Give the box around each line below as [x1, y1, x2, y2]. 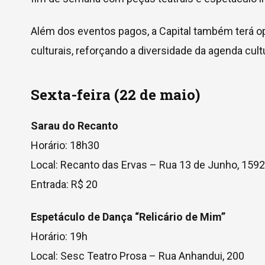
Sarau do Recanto [31, 119, 118, 132]
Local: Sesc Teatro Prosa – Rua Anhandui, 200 [31, 250, 244, 262]
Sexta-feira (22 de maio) [31, 85, 200, 104]
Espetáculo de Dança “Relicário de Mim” [31, 211, 225, 223]
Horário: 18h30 [31, 139, 99, 151]
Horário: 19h [31, 230, 88, 243]
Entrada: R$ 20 [31, 178, 98, 190]
